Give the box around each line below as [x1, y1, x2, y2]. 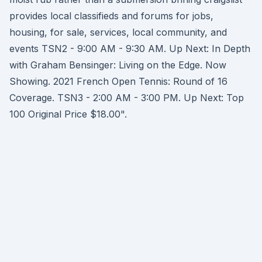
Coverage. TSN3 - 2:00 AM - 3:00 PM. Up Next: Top [9, 92, 244, 104]
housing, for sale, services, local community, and [9, 26, 227, 38]
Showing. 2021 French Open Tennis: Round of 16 [9, 75, 227, 87]
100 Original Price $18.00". [9, 108, 127, 120]
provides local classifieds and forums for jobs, [9, 10, 213, 22]
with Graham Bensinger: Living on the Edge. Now [9, 59, 226, 71]
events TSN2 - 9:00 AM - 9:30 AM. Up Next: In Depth [9, 43, 250, 54]
